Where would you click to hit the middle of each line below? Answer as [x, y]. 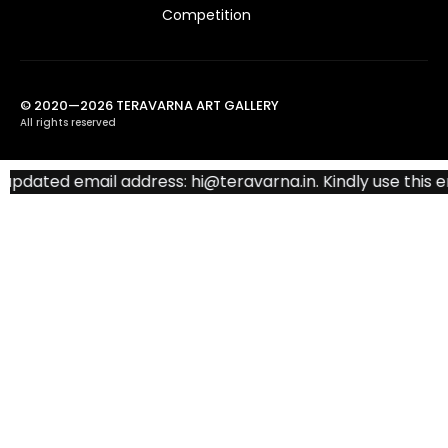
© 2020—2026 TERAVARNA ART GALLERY [149, 105]
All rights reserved [68, 122]
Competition [206, 14]
